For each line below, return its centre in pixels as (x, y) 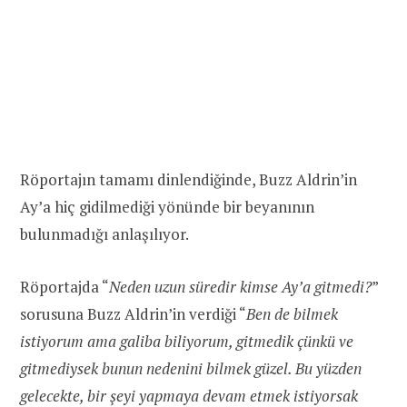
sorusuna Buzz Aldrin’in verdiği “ (133, 313)
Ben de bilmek (292, 313)
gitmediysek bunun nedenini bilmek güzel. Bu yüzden (191, 368)
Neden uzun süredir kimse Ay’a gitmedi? (240, 286)
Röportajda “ (65, 286)
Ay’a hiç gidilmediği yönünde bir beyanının (167, 206)
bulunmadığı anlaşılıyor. (104, 233)
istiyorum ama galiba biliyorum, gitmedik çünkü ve (187, 341)
